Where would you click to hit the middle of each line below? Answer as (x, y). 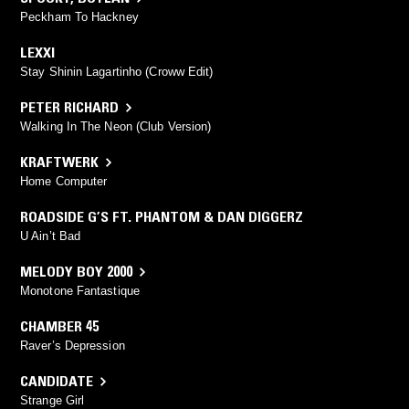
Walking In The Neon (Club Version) (116, 127)
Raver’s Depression (73, 346)
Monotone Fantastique (80, 291)
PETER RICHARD (69, 107)
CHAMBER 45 (59, 326)
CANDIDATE (57, 381)
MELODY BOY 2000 (76, 272)
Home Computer (64, 182)
